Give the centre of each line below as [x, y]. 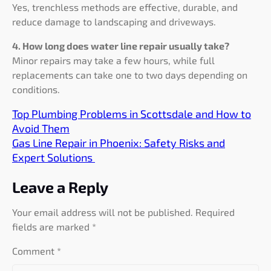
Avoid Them [41, 129]
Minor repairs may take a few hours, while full [113, 60]
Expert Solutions [54, 158]
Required [215, 212]
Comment [34, 251]
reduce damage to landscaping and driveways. [114, 22]
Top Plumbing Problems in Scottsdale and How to [132, 114]
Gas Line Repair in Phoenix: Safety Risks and [119, 143]
